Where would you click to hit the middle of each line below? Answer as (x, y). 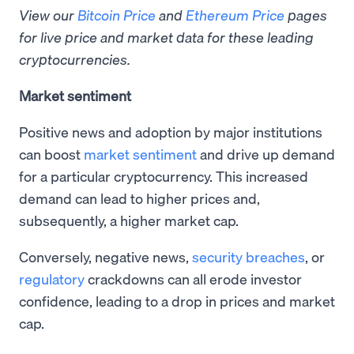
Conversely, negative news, (105, 257)
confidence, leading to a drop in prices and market (177, 301)
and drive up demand (266, 154)
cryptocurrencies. (75, 59)
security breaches (249, 257)
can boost (51, 154)
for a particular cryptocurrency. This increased (164, 176)
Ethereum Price (235, 15)
